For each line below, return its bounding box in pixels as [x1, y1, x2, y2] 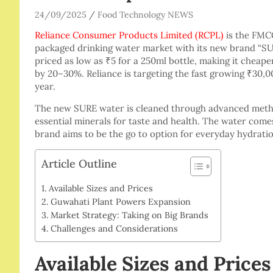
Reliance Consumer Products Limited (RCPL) [35, 29, 224, 41]
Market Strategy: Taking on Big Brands [50, 210, 208, 221]
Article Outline [41, 157, 117, 171]
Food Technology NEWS [97, 9, 193, 21]
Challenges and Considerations [50, 223, 178, 235]
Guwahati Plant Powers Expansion [50, 196, 191, 208]
